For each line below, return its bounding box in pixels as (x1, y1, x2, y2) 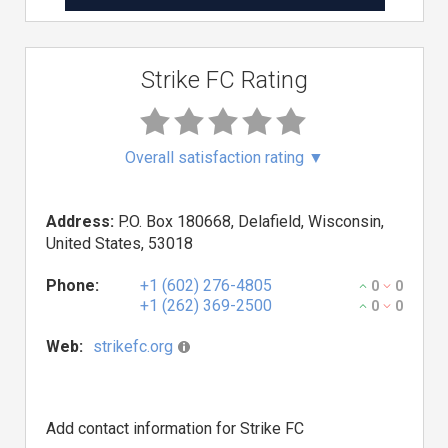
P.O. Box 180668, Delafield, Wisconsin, (114, 212, 384, 231)
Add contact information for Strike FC (46, 419, 304, 438)
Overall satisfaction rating (125, 148, 308, 167)
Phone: (46, 276, 99, 295)
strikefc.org (93, 337, 173, 356)
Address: (46, 212, 114, 231)
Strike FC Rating (141, 66, 308, 94)
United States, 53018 (46, 234, 193, 253)
